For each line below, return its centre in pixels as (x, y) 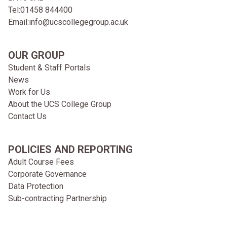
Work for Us (29, 92)
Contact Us (27, 116)
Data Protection (36, 186)
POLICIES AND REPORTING (70, 149)
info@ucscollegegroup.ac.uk (79, 22)
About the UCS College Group (60, 104)
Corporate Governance (47, 174)
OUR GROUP (36, 55)
